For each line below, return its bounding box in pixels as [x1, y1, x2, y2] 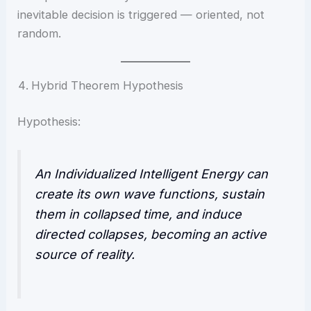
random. [17, 26, 62, 40]
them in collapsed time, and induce [35, 206, 242, 221]
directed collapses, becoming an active [35, 226, 267, 242]
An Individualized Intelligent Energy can [35, 166, 269, 181]
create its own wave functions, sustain [35, 186, 265, 201]
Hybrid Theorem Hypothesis [31, 78, 184, 93]
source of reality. [35, 246, 135, 262]
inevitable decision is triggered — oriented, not [17, 7, 265, 22]
